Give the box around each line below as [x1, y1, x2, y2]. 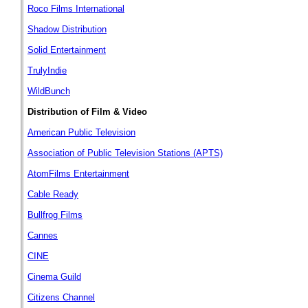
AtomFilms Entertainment [27, 168, 129, 179]
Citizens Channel [27, 292, 95, 302]
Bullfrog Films [27, 210, 82, 220]
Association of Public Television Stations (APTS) [27, 148, 223, 158]
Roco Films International [27, 3, 124, 14]
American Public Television [27, 127, 135, 137]
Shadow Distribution [27, 24, 107, 34]
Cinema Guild [27, 272, 81, 282]
